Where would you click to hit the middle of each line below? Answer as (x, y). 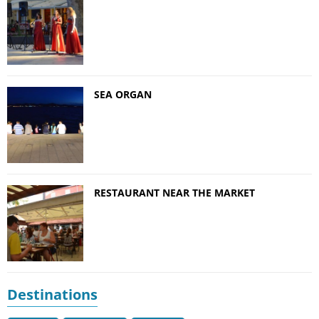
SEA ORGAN (123, 94)
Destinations (52, 294)
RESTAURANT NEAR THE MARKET (174, 192)
